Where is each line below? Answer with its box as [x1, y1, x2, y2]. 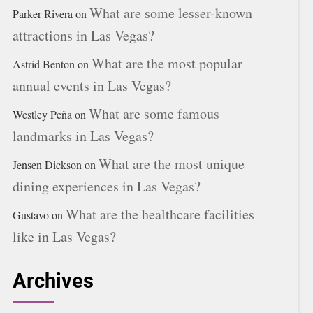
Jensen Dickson [13, 157, 82, 173]
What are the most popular [92, 54, 242, 73]
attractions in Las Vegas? [13, 26, 154, 45]
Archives [13, 269, 94, 293]
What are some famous [89, 104, 219, 124]
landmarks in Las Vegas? [13, 126, 154, 146]
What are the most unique [99, 154, 245, 174]
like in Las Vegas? [13, 227, 116, 247]
